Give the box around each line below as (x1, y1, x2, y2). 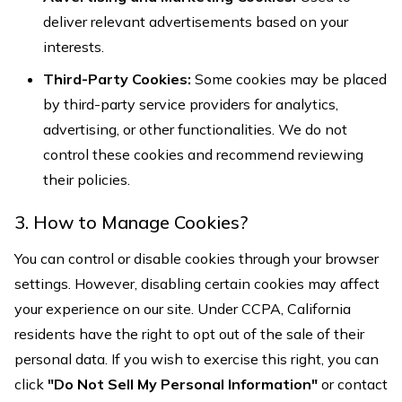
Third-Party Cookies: (43, 70, 191, 88)
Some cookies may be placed (191, 70, 387, 88)
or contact (318, 375, 388, 393)
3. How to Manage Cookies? (14, 211, 248, 233)
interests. (43, 38, 104, 56)
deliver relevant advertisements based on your (43, 13, 348, 31)
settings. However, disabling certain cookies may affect (14, 275, 380, 293)
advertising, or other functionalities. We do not (43, 120, 347, 138)
